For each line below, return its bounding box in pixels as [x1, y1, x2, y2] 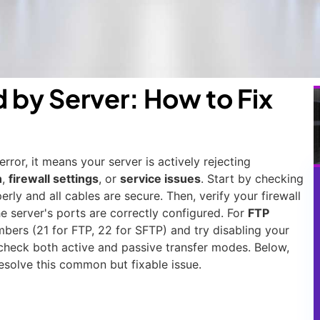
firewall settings [9, 171, 99, 186]
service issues [120, 171, 201, 186]
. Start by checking [201, 171, 304, 186]
